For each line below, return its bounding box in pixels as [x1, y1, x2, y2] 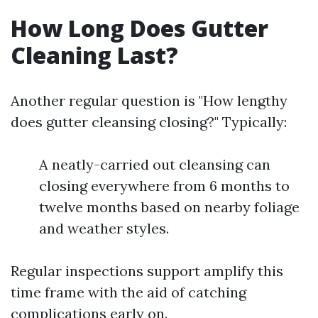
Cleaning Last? [11, 40, 178, 70]
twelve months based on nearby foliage [39, 198, 300, 216]
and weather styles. [39, 219, 169, 237]
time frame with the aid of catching [11, 283, 246, 301]
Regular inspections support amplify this [11, 262, 283, 280]
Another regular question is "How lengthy [11, 92, 287, 109]
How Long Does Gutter [11, 13, 268, 43]
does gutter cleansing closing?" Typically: [11, 113, 287, 131]
